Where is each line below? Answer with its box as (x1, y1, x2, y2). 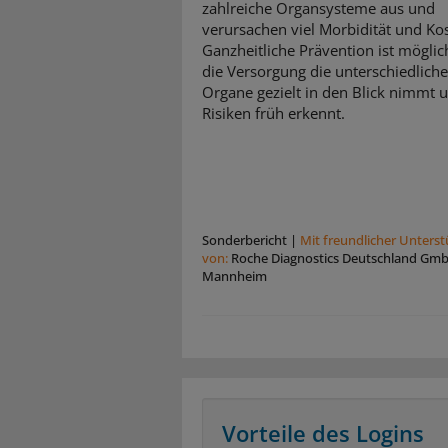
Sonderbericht (202, 230, 287, 249)
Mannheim (202, 266, 267, 285)
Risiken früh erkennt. (202, 102, 345, 123)
